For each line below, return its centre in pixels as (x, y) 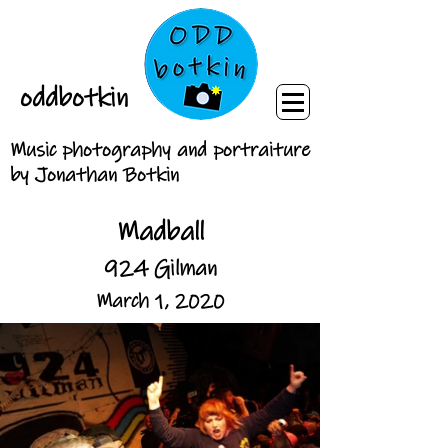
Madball (160, 232)
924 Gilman (160, 268)
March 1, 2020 (160, 301)
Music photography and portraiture (160, 150)
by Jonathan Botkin (94, 175)
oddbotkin (73, 98)
